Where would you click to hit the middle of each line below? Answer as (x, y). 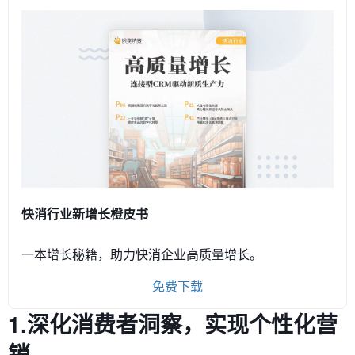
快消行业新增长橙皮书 (85, 213)
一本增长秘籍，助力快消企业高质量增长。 (142, 254)
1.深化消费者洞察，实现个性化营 (173, 323)
